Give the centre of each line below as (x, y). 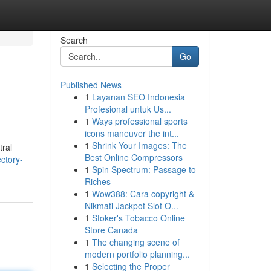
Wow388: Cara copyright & (143, 194)
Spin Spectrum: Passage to (144, 169)
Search (74, 40)
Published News (91, 85)
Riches (97, 181)
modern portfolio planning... (137, 254)
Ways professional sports (139, 121)
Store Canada (111, 230)
